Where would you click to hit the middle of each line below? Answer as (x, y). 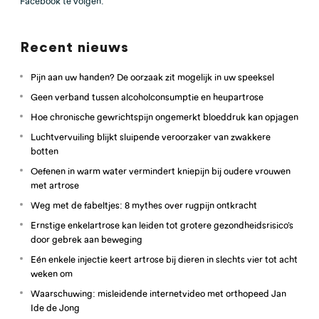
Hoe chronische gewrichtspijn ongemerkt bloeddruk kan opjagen (164, 116)
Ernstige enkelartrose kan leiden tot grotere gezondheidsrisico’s (162, 225)
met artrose (55, 185)
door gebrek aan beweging (87, 239)
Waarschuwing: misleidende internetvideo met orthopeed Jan (158, 293)
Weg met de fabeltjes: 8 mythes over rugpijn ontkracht (144, 205)
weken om (52, 273)
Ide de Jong (55, 307)
